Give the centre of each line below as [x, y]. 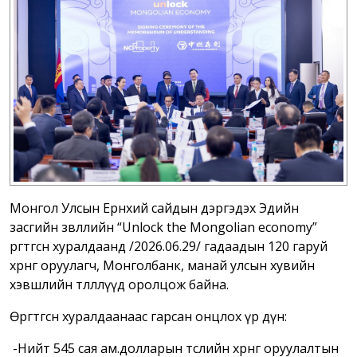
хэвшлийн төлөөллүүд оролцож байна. [121, 284]
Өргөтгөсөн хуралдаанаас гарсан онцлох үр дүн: [148, 316]
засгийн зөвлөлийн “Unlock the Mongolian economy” [163, 227]
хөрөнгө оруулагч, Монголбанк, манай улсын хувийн [162, 265]
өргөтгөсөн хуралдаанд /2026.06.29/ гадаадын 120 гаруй [169, 246]
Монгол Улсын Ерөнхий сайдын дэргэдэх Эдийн [154, 208]
